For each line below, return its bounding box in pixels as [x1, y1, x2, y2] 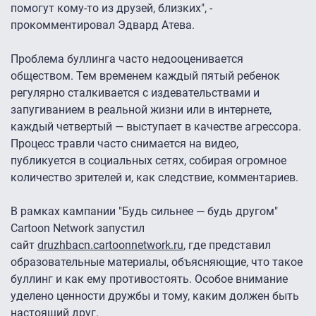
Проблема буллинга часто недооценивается [11, 52, 243, 66]
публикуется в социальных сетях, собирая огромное [11, 154, 286, 168]
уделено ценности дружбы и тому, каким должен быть [11, 289, 299, 303]
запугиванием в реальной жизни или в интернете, [11, 103, 272, 117]
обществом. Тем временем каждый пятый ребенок [11, 69, 280, 83]
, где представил [183, 238, 271, 253]
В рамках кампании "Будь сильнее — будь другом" [11, 205, 278, 219]
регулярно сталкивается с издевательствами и [11, 86, 260, 100]
